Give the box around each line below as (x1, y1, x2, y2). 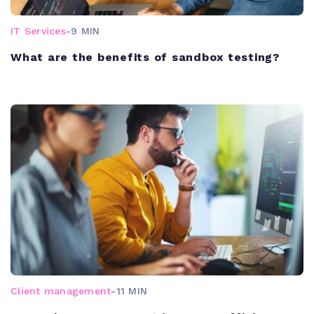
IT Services (11, 25, 66, 36)
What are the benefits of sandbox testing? (11, 50, 280, 64)
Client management (11, 285, 111, 296)
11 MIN (116, 285, 147, 296)
